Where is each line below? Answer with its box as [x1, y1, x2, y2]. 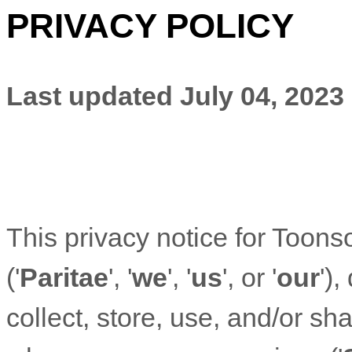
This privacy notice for [6, 222, 272, 252]
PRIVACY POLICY [6, 6, 294, 45]
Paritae [20, 262, 108, 292]
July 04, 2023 [180, 81, 344, 111]
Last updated [6, 81, 180, 111]
